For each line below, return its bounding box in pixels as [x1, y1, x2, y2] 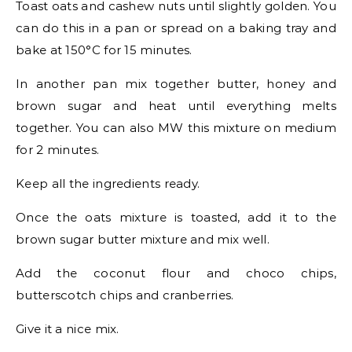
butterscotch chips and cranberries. [16, 288, 234, 302]
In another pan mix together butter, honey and [16, 76, 336, 91]
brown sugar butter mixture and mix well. [16, 232, 269, 247]
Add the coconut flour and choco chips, [16, 266, 336, 280]
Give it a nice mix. [16, 321, 119, 336]
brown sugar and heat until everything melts [16, 98, 336, 113]
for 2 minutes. [16, 142, 100, 157]
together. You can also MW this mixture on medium [16, 120, 336, 135]
